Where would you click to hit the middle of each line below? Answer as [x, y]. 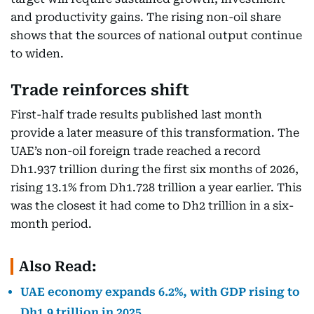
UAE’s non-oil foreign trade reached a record [136, 151]
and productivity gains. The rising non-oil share [146, 17]
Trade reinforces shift [100, 90]
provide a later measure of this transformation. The [155, 133]
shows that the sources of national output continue [156, 35]
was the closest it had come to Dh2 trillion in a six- [152, 206]
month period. [51, 224]
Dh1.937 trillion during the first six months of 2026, [155, 169]
